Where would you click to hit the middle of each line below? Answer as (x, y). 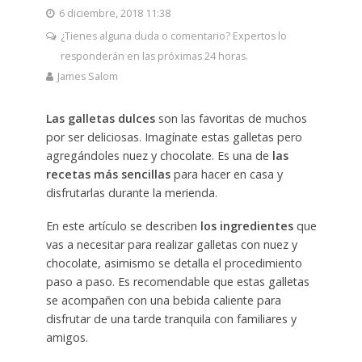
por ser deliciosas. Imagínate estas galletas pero (174, 137)
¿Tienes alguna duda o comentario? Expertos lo (173, 36)
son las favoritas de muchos (231, 119)
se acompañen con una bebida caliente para (163, 301)
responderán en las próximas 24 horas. (154, 57)
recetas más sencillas (108, 175)
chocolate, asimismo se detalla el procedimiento (174, 263)
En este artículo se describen (123, 226)
